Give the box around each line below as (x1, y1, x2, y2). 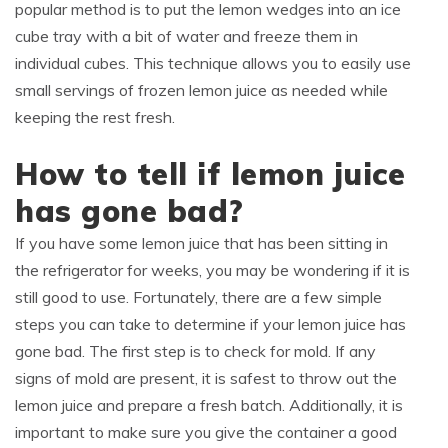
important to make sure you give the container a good (15, 422, 397, 443)
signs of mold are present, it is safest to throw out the (15, 368, 397, 389)
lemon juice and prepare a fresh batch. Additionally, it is (15, 395, 403, 416)
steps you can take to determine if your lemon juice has (15, 314, 406, 335)
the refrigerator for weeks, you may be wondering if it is (15, 260, 410, 281)
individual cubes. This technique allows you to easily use (15, 53, 411, 74)
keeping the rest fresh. (15, 107, 175, 128)
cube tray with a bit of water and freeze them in (15, 26, 358, 47)
